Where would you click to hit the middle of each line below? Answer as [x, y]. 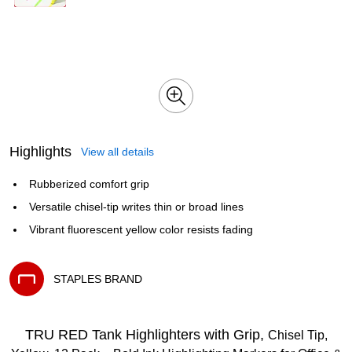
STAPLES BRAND [98, 279]
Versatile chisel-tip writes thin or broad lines [137, 207]
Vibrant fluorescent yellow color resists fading [142, 229]
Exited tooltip [40, 302]
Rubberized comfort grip [90, 184]
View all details [117, 152]
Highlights [40, 152]
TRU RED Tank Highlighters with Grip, [146, 335]
